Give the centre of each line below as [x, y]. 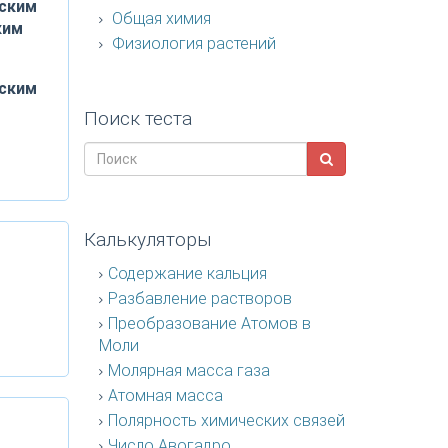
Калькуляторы [147, 239]
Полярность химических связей [226, 420]
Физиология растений [191, 43]
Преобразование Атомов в [209, 323]
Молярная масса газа [188, 370]
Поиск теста [137, 118]
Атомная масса [165, 395]
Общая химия [159, 18]
